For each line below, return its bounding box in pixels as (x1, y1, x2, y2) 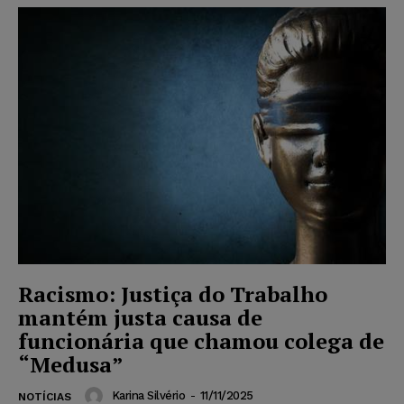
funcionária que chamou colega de (18, 326, 384, 356)
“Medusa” (18, 350, 124, 380)
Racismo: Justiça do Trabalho (18, 280, 327, 309)
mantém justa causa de (18, 303, 262, 333)
